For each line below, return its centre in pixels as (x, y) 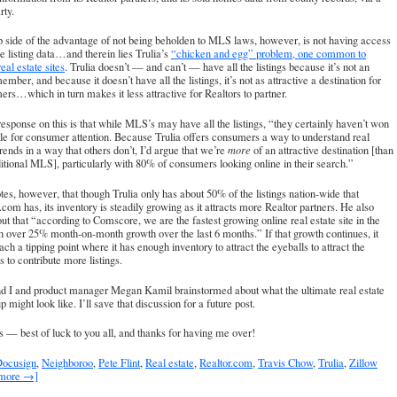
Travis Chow (285, 363)
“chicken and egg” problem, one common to (269, 54)
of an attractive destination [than (322, 151)
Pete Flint (119, 363)
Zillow (363, 363)
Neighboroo (67, 363)
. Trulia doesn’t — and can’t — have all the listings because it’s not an (217, 67)
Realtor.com (226, 363)
